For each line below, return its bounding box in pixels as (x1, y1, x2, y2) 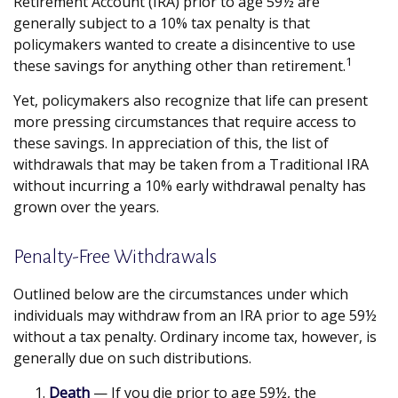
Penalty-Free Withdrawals (13, 246, 217, 267)
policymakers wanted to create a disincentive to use (13, 35, 355, 54)
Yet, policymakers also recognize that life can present (13, 91, 368, 110)
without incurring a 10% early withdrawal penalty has (13, 176, 366, 195)
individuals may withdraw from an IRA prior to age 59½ (13, 306, 377, 325)
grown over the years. (13, 197, 159, 217)
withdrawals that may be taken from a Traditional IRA (13, 155, 369, 174)
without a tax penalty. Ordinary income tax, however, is (13, 327, 377, 346)
